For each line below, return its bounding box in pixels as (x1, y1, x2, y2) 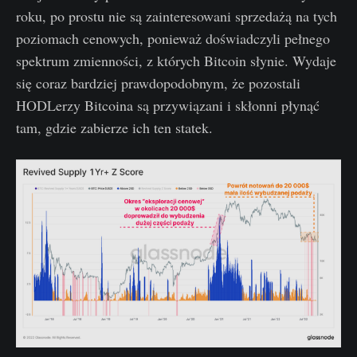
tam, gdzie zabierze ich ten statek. (16, 117, 213, 137)
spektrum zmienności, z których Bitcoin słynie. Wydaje (16, 50, 336, 70)
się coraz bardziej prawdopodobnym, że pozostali (16, 73, 300, 92)
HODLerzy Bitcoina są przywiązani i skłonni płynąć (16, 95, 320, 115)
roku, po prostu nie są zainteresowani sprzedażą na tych (16, 6, 337, 25)
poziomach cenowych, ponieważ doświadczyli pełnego (16, 28, 330, 48)
